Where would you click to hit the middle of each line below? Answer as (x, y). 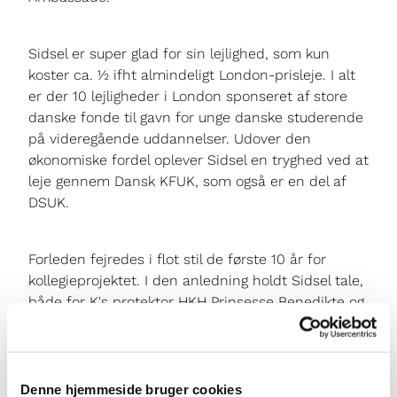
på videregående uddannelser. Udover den (170, 139)
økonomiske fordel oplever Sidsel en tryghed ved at (198, 160)
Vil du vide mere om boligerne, (132, 380)
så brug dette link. (297, 380)
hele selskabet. (80, 323)
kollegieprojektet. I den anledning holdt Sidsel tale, (196, 281)
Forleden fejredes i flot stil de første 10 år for (177, 260)
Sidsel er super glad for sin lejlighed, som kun (179, 54)
